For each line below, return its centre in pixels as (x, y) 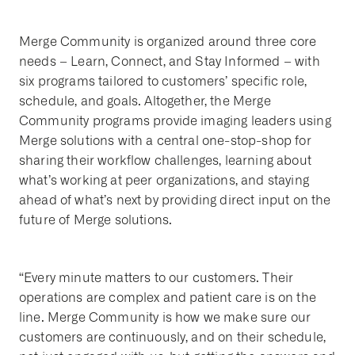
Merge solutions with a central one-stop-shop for (165, 141)
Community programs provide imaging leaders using (175, 121)
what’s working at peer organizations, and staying (164, 180)
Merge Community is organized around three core (168, 42)
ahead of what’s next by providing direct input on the (175, 200)
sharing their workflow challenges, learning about (165, 160)
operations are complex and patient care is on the (168, 298)
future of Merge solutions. (96, 220)
